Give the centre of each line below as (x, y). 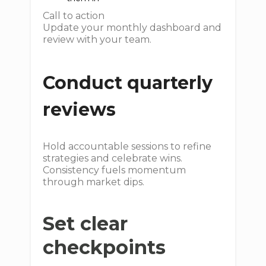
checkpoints (104, 247)
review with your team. (97, 39)
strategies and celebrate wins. (113, 158)
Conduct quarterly (128, 83)
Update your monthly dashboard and (132, 28)
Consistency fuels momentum (115, 170)
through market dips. (94, 182)
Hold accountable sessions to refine (127, 146)
